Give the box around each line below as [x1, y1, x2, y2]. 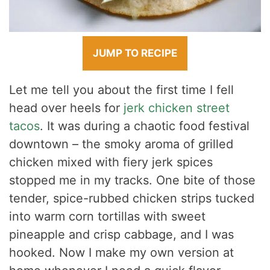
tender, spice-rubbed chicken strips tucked [9, 191, 255, 206]
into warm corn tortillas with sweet [9, 209, 206, 224]
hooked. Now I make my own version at [9, 245, 234, 260]
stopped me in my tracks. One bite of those [9, 173, 256, 188]
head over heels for [9, 101, 124, 116]
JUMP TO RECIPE [93, 47, 177, 60]
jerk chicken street [124, 101, 230, 116]
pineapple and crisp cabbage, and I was [9, 227, 234, 242]
